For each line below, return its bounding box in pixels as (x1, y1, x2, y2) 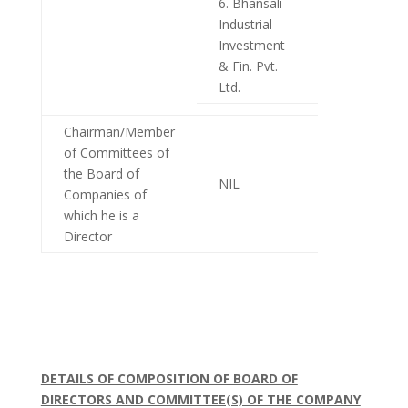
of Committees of (63, 144, 169, 162)
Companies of (63, 186, 147, 204)
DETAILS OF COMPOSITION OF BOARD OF (40, 370, 298, 388)
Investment (218, 36, 285, 55)
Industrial (218, 15, 272, 34)
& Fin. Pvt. (218, 57, 278, 76)
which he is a (63, 207, 139, 225)
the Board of (63, 165, 139, 183)
